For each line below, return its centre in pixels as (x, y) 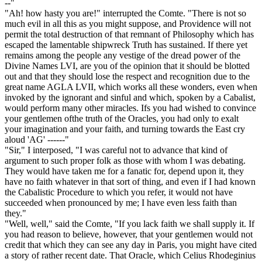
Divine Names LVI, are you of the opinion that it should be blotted (127, 66)
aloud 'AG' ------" (37, 140)
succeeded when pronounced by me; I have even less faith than (121, 203)
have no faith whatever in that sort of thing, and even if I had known (130, 182)
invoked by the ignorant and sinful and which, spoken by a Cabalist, (130, 98)
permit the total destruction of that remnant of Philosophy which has (129, 35)
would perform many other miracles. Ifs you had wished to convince (130, 108)
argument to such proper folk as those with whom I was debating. (125, 161)
